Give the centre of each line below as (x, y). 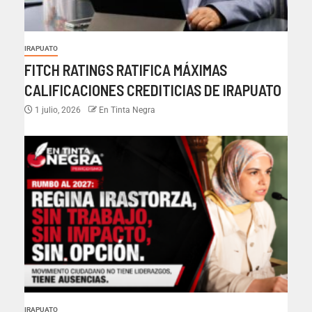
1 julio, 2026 (58, 110)
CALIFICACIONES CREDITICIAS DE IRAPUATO (153, 90)
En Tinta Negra (127, 110)
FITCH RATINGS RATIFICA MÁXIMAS (126, 70)
